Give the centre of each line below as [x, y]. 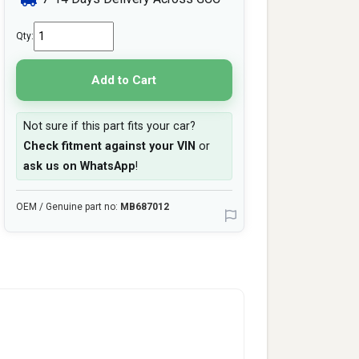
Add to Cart [124, 80]
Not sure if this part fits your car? [109, 126]
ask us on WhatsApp [79, 166]
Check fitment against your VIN [109, 146]
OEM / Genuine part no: [68, 207]
